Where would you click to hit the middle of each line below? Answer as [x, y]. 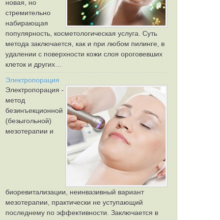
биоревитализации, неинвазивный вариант [75, 192]
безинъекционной [34, 110]
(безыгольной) [28, 121]
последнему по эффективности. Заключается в [82, 213]
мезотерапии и [29, 131]
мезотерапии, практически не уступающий [74, 202]
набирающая [27, 23]
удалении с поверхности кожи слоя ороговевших [84, 54]
